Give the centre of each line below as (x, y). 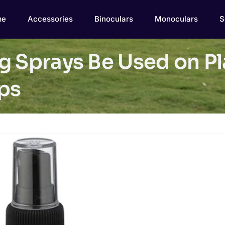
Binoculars (114, 19)
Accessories (50, 19)
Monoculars (176, 19)
